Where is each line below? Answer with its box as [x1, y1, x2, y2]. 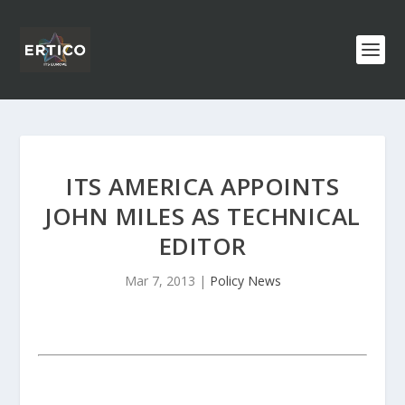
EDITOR [158, 230, 247, 262]
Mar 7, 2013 [124, 272, 195, 289]
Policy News [209, 272, 281, 289]
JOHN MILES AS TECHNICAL [44, 200, 361, 232]
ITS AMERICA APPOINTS [66, 170, 339, 202]
